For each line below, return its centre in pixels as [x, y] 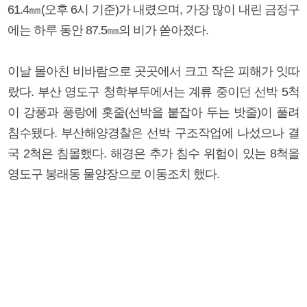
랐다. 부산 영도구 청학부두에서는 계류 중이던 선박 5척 [153, 91]
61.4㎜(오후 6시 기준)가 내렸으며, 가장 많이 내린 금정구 [153, 9]
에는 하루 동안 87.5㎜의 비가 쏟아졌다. [108, 30]
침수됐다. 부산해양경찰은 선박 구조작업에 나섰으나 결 [153, 133]
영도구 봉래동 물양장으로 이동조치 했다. [113, 174]
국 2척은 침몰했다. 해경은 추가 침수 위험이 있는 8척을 [153, 153]
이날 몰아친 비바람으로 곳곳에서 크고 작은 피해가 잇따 [153, 71]
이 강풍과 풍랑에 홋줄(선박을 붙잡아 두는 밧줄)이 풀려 [153, 112]
